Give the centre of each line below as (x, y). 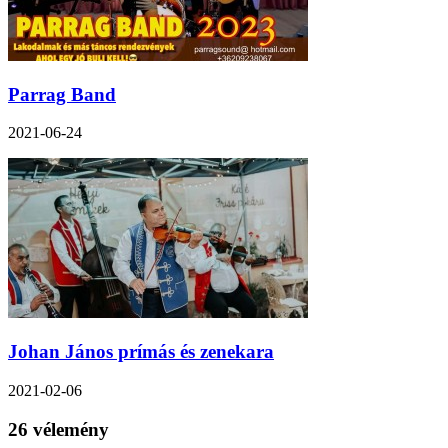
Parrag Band (62, 94)
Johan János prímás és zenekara (141, 352)
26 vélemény (58, 429)
